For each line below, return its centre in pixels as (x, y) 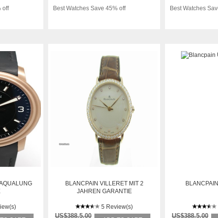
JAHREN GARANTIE (104, 191)
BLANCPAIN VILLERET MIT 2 (104, 183)
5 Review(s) (117, 207)
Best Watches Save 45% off (89, 8)
